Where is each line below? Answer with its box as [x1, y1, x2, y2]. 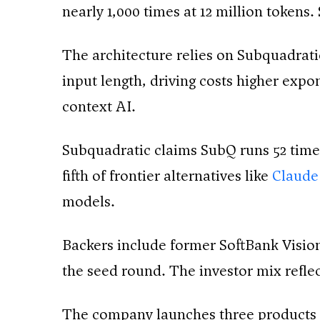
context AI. [62, 96, 136, 117]
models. [62, 191, 115, 212]
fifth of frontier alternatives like [62, 166, 272, 186]
